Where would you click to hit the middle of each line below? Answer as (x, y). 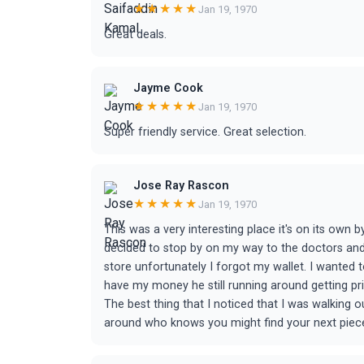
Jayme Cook (168, 88)
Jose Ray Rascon (181, 186)
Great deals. (135, 35)
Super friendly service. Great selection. (205, 132)
